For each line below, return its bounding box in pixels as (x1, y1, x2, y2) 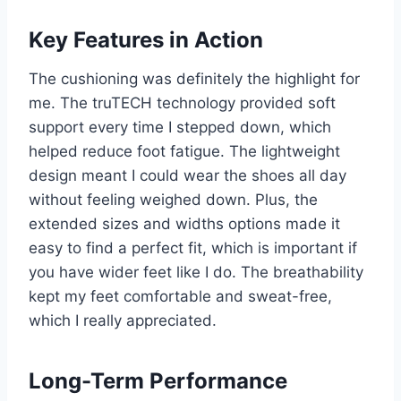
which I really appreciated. (29, 311, 217, 330)
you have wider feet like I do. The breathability (29, 263, 363, 282)
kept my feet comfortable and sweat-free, (29, 287, 332, 306)
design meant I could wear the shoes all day (29, 166, 346, 185)
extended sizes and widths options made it (29, 215, 340, 234)
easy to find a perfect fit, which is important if (29, 239, 357, 258)
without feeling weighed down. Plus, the (29, 191, 318, 209)
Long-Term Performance (29, 368, 287, 395)
